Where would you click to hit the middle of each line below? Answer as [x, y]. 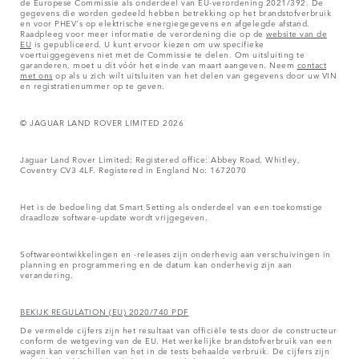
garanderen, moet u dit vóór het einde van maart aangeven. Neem [159, 64]
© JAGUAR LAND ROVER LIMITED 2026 [102, 121]
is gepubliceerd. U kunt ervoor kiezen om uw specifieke [148, 43]
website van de [296, 32]
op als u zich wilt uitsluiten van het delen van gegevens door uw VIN [194, 74]
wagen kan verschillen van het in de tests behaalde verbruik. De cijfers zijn [175, 350]
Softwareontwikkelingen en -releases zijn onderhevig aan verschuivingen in [175, 253]
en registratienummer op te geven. [93, 85]
